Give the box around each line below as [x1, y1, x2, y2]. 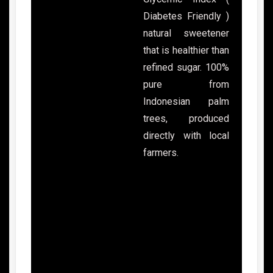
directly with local [143, 130, 229, 142]
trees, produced [143, 113, 229, 125]
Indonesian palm [143, 96, 229, 108]
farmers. [143, 147, 179, 159]
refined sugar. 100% [143, 62, 229, 74]
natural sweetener [143, 27, 229, 40]
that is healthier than [143, 44, 229, 57]
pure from [143, 79, 229, 91]
